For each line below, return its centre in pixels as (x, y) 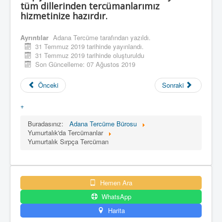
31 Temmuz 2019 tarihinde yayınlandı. (90, 47)
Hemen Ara (115, 183)
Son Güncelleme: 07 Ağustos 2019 (85, 64)
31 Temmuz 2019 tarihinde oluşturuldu (90, 55)
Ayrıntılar (34, 38)
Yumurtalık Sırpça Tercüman (68, 142)
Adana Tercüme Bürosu (103, 124)
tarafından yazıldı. (124, 38)
